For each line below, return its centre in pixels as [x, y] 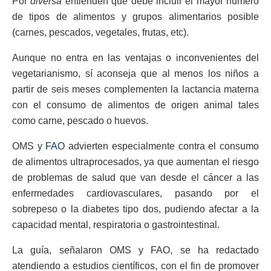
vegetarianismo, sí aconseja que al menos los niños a [135, 73]
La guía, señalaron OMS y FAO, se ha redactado [135, 250]
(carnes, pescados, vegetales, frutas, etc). [100, 32]
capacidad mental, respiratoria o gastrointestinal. [116, 224]
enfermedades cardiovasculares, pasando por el [135, 193]
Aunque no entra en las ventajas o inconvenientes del [135, 57]
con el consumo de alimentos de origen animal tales [135, 105]
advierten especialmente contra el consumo [162, 146]
